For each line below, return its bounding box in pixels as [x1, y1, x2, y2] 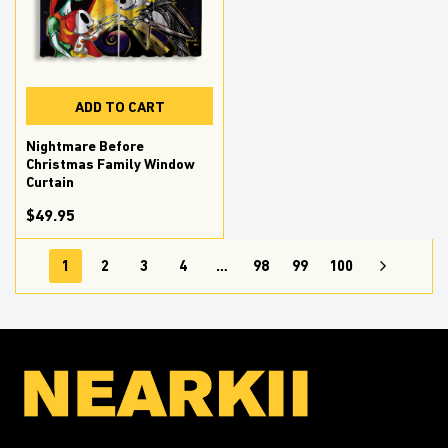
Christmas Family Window [26, 156, 195, 173]
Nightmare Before [26, 138, 144, 155]
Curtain [26, 174, 74, 191]
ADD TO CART [74, 97, 165, 115]
